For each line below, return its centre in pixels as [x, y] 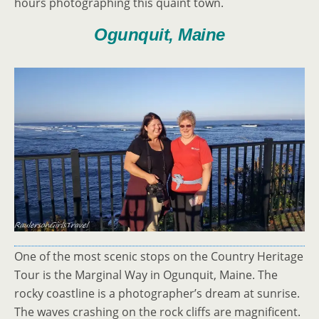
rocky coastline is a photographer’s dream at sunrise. [157, 293]
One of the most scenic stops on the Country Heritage [159, 256]
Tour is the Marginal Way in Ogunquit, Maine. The [146, 274]
